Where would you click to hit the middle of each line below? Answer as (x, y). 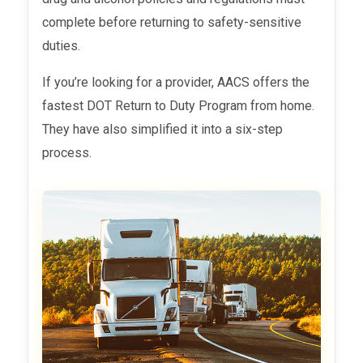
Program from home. (257, 105)
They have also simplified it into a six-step (163, 129)
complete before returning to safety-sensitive (172, 22)
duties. (63, 45)
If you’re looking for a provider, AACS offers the (178, 82)
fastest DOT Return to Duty (119, 105)
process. (67, 152)
